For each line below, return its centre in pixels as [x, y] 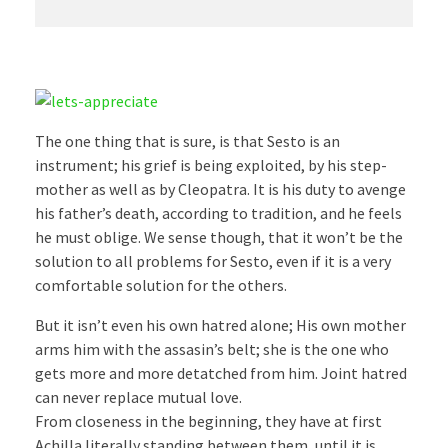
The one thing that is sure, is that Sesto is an [187, 141]
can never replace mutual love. [138, 397]
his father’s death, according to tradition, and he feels [218, 213]
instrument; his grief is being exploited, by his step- [211, 165]
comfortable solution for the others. [161, 285]
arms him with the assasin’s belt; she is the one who [212, 349]
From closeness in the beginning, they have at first [208, 421]
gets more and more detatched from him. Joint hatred [221, 373]
